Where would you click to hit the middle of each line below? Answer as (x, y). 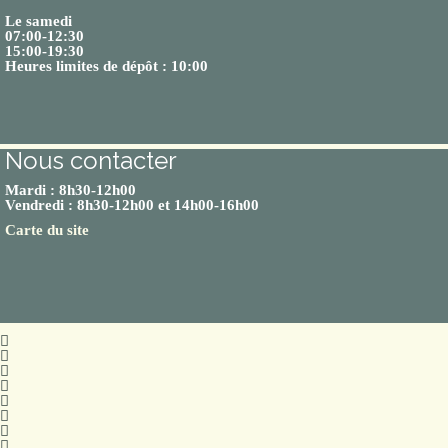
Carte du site (47, 229)
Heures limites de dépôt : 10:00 (106, 65)
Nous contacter (91, 160)
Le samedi (38, 20)
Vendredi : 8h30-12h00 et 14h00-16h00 (132, 204)
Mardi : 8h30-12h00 (70, 189)
